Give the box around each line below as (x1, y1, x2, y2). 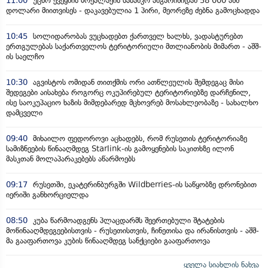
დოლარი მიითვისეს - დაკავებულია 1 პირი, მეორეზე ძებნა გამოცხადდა (6, 5, 260, 15)
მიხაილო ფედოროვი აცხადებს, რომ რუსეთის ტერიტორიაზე (31, 133, 247, 143)
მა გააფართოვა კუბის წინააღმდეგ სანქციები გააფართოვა (6, 236, 210, 245)
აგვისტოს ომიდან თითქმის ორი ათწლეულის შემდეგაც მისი (31, 77, 243, 87)
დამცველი (6, 108, 42, 117)
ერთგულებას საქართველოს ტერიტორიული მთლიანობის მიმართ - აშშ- (6, 41, 261, 51)
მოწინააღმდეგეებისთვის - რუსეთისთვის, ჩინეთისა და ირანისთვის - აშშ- (6, 226, 259, 235)
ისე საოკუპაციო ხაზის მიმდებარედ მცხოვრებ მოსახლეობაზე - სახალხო (6, 98, 258, 107)
